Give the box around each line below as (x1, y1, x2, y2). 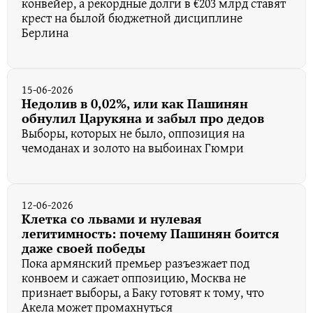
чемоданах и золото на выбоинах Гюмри (22, 138, 244, 157)
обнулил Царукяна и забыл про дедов (22, 109, 264, 126)
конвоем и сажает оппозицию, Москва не (22, 268, 246, 287)
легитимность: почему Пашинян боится (22, 224, 279, 242)
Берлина (22, 22, 68, 42)
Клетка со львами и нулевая (22, 210, 202, 227)
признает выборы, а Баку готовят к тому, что (22, 282, 264, 302)
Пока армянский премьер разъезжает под (22, 253, 249, 272)
